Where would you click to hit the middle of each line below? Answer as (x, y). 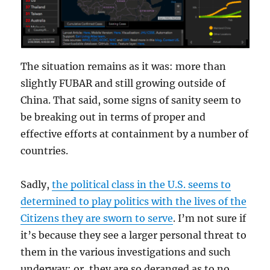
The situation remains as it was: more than (124, 67)
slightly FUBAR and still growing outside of (123, 83)
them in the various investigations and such (126, 252)
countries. (45, 151)
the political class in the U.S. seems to (142, 185)
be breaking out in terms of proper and (113, 117)
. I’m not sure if (210, 218)
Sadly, (36, 185)
